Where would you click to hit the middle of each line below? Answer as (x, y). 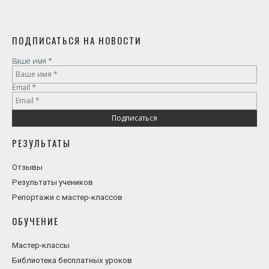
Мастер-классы (41, 245)
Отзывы (27, 167)
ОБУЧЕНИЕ (35, 221)
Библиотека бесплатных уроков (72, 260)
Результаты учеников (53, 182)
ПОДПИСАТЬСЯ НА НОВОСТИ (77, 40)
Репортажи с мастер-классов (67, 197)
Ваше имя (30, 61)
